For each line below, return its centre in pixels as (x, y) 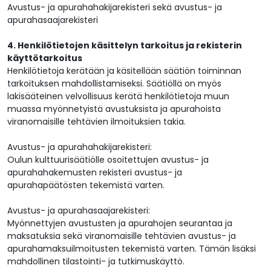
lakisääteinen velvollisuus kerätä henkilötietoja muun (118, 96)
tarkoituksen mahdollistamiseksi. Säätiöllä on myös (114, 84)
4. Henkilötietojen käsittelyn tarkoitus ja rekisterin (125, 46)
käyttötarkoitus (45, 58)
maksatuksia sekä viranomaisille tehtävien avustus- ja (122, 236)
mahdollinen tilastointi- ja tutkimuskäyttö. (96, 262)
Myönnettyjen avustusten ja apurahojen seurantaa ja (120, 224)
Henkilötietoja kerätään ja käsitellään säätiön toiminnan (124, 71)
